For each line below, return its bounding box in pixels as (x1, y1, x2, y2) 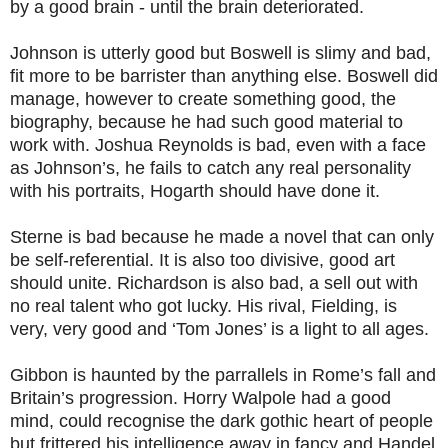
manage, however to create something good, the (10, 88, 396, 109)
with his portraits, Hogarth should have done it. (10, 180, 380, 201)
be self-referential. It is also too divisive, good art (10, 249, 395, 270)
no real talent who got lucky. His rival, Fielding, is (10, 295, 397, 316)
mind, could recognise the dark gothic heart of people (10, 410, 433, 431)
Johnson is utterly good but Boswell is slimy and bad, (10, 42, 431, 63)
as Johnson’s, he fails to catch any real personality (10, 157, 411, 178)
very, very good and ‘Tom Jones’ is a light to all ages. (10, 318, 429, 339)
